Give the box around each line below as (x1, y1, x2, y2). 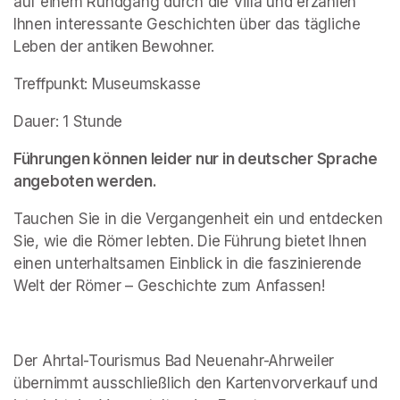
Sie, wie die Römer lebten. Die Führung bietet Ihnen (13, 231, 367, 250)
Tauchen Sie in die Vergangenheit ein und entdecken (13, 209, 383, 228)
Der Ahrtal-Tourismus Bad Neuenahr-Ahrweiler (13, 351, 335, 370)
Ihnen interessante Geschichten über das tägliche (13, 14, 361, 33)
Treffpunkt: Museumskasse (13, 74, 201, 93)
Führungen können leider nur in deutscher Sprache (13, 149, 378, 168)
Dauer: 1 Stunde (13, 112, 123, 130)
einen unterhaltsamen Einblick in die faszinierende (13, 254, 362, 272)
